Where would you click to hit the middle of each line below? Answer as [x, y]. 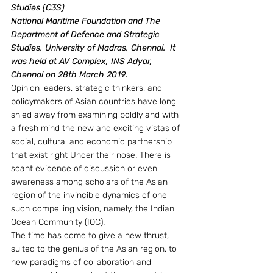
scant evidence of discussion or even [85, 168]
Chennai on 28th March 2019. [69, 75]
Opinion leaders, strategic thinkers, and [88, 88]
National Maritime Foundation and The [87, 21]
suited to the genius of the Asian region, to [95, 249]
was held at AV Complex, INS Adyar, [83, 61]
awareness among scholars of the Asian [90, 182]
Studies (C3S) [38, 8]
